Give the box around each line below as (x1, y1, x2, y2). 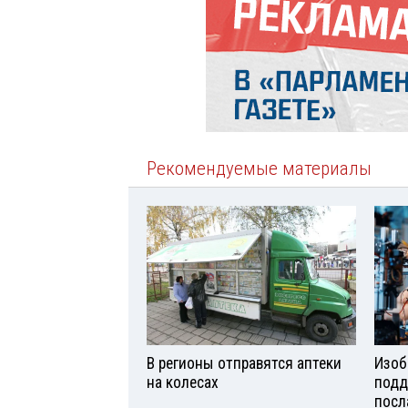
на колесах (147, 373, 219, 393)
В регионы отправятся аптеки (147, 354, 342, 373)
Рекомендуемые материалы (147, 158, 372, 180)
